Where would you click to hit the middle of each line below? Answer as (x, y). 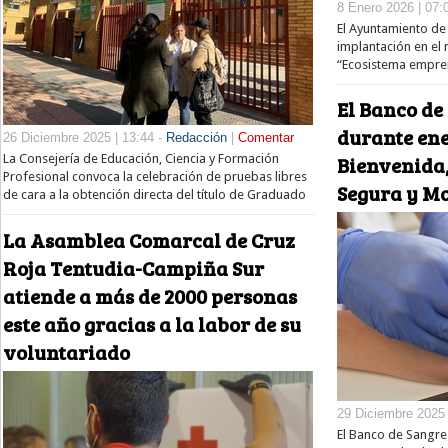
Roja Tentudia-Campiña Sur (133, 267)
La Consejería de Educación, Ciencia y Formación (141, 159)
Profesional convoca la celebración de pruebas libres (155, 177)
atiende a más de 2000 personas (150, 295)
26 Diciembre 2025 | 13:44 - (84, 138)
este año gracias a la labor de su (152, 323)
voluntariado (66, 351)
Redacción (196, 138)
